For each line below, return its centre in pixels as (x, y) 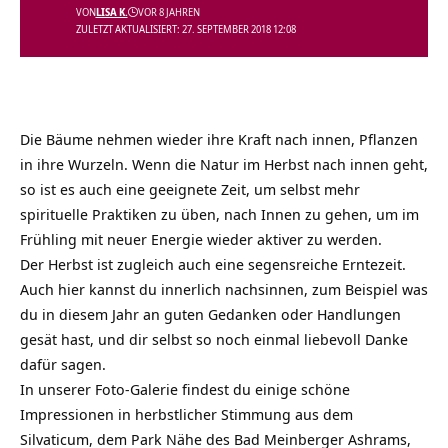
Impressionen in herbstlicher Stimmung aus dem (186, 414)
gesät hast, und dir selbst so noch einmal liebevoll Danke (214, 339)
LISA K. (111, 12)
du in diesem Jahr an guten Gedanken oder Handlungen (210, 314)
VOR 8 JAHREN (168, 12)
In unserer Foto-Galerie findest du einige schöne (185, 389)
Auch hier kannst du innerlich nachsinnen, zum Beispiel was (224, 289)
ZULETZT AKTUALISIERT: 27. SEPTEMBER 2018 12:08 (185, 29)
